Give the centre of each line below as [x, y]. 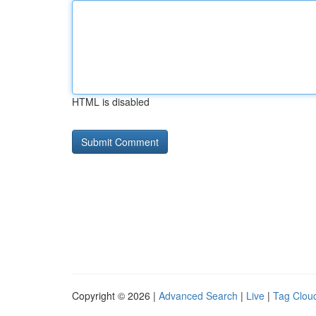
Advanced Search [198, 296]
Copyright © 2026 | [115, 296]
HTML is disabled [111, 102]
